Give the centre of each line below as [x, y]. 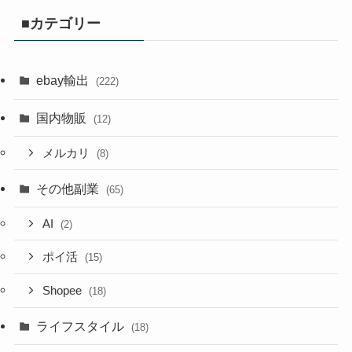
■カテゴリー [60, 23]
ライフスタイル [82, 326]
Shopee [64, 291]
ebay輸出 [64, 81]
